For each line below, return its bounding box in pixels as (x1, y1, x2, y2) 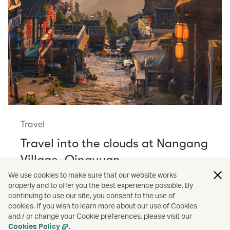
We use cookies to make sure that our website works (8, 170, 177, 179)
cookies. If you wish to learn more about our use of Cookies (8, 201, 197, 210)
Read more (21, 168, 62, 179)
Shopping (69, 213, 109, 223)
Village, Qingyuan (21, 152, 120, 167)
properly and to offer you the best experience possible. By (8, 181, 193, 189)
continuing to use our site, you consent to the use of (8, 191, 175, 200)
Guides (127, 213, 157, 223)
